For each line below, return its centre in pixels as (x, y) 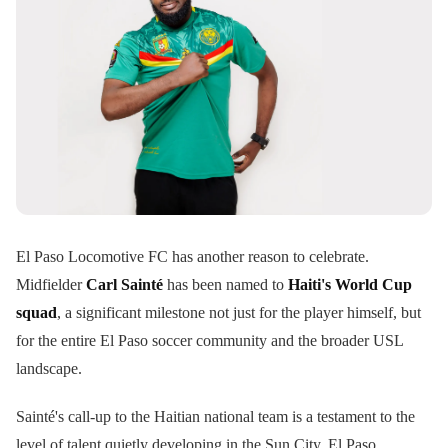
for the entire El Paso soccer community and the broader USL (209, 341)
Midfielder (51, 285)
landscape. (49, 369)
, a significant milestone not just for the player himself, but (239, 313)
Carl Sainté (124, 285)
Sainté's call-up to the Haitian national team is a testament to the (215, 417)
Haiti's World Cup (350, 285)
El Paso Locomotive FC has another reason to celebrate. (192, 257)
